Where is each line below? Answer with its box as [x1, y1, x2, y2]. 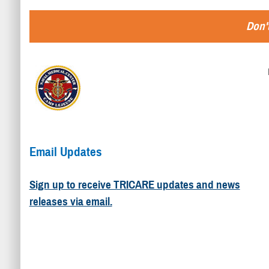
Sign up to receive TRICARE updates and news [29, 177, 240, 192]
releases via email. [29, 194, 112, 208]
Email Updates [29, 144, 102, 160]
